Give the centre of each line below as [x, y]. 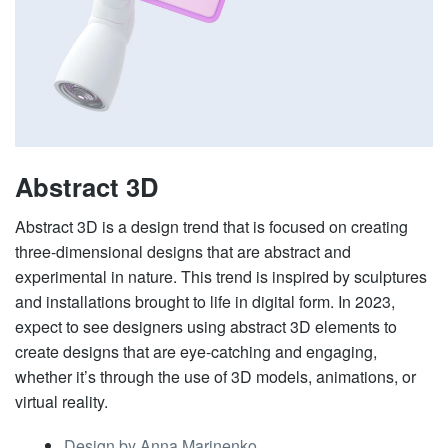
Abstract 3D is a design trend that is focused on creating [211, 227]
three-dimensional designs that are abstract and [183, 252]
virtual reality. [61, 402]
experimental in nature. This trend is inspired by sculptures [221, 277]
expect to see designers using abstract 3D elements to [206, 327]
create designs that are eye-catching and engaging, [196, 352]
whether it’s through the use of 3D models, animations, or [215, 377]
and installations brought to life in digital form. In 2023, [205, 302]
